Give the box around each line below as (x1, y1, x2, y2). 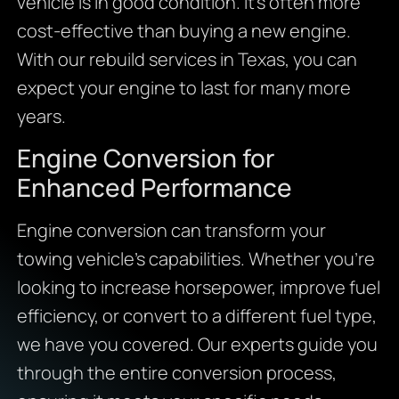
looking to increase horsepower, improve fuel (16, 275, 380, 300)
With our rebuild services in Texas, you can (16, 46, 357, 71)
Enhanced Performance (16, 170, 292, 205)
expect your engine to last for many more (16, 75, 351, 100)
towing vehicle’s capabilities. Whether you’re (16, 247, 375, 272)
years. (16, 103, 66, 128)
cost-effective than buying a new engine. (16, 18, 351, 43)
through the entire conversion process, (16, 361, 337, 386)
